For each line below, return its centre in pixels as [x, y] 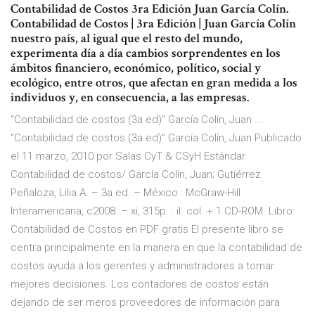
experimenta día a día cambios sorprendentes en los [146, 53]
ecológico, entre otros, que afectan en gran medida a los [154, 83]
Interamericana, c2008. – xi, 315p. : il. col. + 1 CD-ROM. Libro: [153, 211]
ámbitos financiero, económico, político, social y [136, 68]
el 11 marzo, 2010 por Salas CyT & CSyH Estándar [128, 156]
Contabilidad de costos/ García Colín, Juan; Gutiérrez [136, 175]
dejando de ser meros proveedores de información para [145, 303]
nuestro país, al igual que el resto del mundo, [127, 39]
